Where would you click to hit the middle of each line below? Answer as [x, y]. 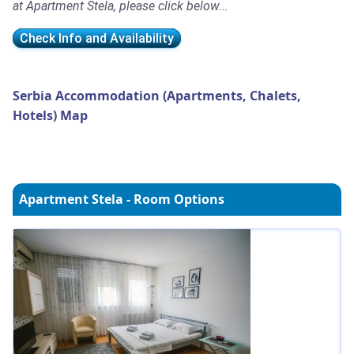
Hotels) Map [50, 115]
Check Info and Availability [97, 38]
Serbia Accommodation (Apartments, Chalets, [157, 95]
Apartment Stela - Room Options [122, 199]
